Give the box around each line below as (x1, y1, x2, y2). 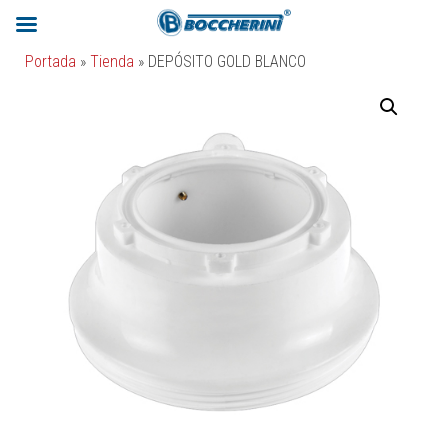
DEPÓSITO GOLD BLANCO (148, 52, 306, 71)
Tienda (90, 52, 134, 71)
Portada (25, 52, 76, 71)
